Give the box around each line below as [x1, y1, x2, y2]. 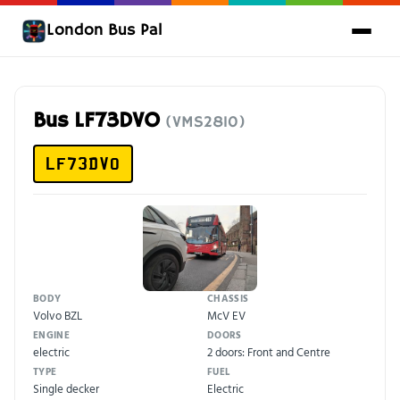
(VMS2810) [165, 112, 246, 132]
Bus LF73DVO [33, 108, 165, 134]
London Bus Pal [46, 20, 162, 41]
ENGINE [33, 328, 70, 343]
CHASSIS [207, 291, 249, 306]
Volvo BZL [33, 306, 82, 325]
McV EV [207, 306, 246, 325]
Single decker [33, 379, 99, 398]
